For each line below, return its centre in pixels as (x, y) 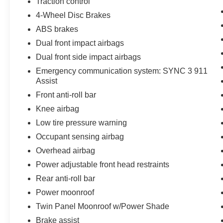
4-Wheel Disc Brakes (73, 15)
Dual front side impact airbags (89, 57)
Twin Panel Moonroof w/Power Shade (103, 206)
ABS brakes (57, 29)
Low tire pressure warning (82, 123)
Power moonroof (65, 192)
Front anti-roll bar (66, 95)
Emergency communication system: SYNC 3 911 (122, 71)
